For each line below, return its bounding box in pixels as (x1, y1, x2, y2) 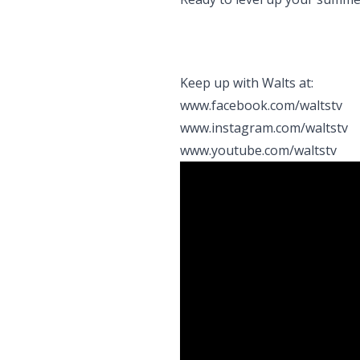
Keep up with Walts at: (180, 74, 313, 92)
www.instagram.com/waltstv (180, 119, 348, 137)
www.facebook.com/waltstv (180, 96, 342, 114)
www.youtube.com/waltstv (180, 141, 337, 159)
